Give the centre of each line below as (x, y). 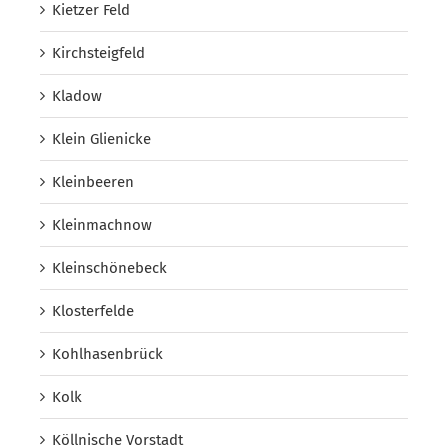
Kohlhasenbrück (107, 353)
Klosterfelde (93, 310)
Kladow (77, 95)
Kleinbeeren (93, 181)
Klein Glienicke (101, 138)
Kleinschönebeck (109, 267)
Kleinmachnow (102, 224)
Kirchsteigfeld (98, 52)
